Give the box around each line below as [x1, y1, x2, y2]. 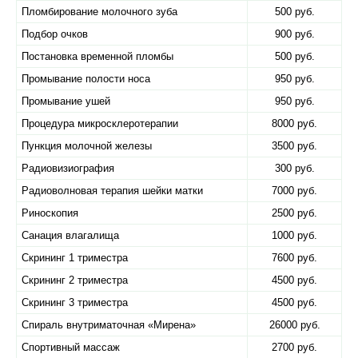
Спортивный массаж [22, 341, 120, 353]
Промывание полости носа [22, 73, 150, 85]
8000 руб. [272, 117, 317, 129]
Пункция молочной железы [22, 140, 152, 152]
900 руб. [274, 28, 315, 40]
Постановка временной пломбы [22, 50, 173, 62]
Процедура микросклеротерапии [22, 117, 178, 129]
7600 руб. [272, 252, 317, 264]
